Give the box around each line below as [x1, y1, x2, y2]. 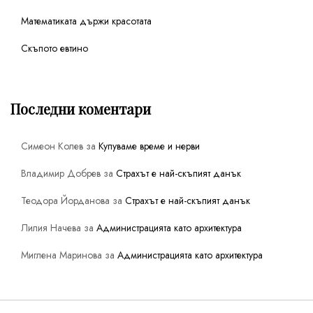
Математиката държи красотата [21, 13, 152, 28]
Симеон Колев [21, 138, 83, 153]
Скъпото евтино [21, 41, 88, 55]
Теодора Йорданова [21, 193, 110, 208]
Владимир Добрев [21, 166, 101, 180]
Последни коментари [10, 99, 151, 118]
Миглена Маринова [21, 247, 102, 262]
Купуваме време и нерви [99, 138, 200, 153]
